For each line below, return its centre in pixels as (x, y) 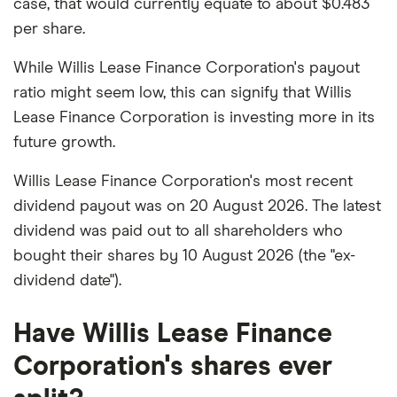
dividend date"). (67, 280)
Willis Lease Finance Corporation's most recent (183, 181)
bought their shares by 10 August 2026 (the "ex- (184, 256)
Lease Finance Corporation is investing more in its (194, 117)
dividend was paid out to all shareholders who (178, 231)
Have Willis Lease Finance (173, 334)
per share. (49, 29)
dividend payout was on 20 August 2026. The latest (197, 206)
